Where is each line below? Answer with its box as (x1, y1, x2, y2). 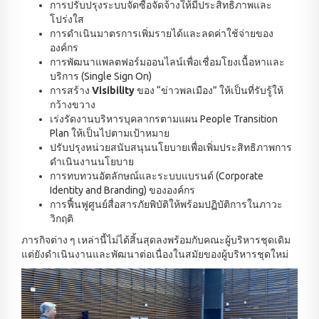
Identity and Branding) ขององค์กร (50, 184, 195, 197)
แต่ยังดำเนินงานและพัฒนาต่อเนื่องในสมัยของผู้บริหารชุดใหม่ (21, 249, 288, 261)
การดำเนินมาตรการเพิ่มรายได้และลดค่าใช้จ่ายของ (50, 28, 273, 40)
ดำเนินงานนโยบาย (50, 156, 134, 168)
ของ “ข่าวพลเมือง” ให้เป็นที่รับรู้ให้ (135, 85, 283, 97)
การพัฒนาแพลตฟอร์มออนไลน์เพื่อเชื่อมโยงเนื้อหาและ (50, 56, 285, 68)
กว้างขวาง (50, 99, 95, 111)
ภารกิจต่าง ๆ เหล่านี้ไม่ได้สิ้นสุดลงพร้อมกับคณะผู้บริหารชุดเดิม (21, 234, 291, 246)
